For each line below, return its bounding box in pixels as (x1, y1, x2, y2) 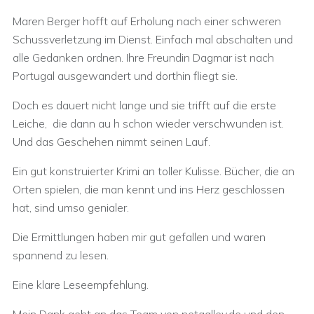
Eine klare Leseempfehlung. (13, 278, 149, 292)
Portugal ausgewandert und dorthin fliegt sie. (13, 69, 238, 83)
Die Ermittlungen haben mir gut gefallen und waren (13, 230, 266, 244)
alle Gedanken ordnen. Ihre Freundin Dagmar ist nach (13, 50, 274, 64)
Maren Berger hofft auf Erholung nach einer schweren (13, 14, 281, 28)
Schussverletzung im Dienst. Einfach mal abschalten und (13, 32, 293, 46)
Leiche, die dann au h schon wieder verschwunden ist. (13, 116, 284, 130)
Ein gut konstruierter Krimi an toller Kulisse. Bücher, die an (13, 164, 294, 178)
